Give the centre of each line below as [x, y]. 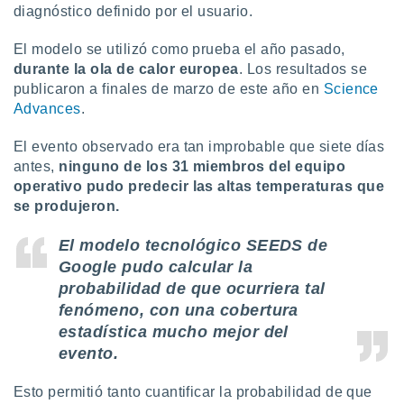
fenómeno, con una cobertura [179, 310]
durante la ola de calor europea [126, 69]
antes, [37, 166]
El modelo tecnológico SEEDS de [193, 245]
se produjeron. [67, 206]
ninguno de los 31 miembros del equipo [202, 166]
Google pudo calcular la [156, 267]
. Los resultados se [303, 69]
